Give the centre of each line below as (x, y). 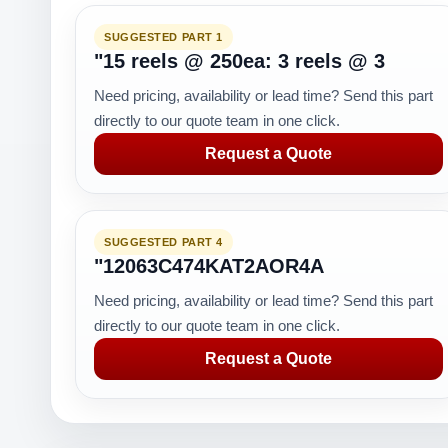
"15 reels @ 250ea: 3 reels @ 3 (239, 61)
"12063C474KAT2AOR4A (209, 266)
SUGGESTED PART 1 (163, 37)
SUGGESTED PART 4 (163, 242)
